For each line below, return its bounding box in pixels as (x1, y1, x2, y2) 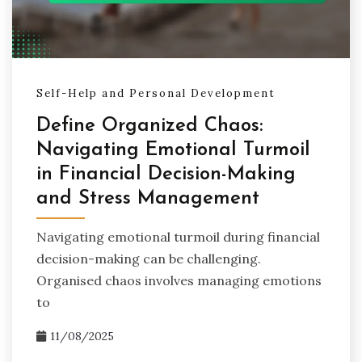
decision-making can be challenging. (36, 250, 261, 267)
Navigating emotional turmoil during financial (36, 229, 320, 246)
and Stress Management (36, 189, 259, 209)
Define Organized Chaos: (36, 116, 263, 137)
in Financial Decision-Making (36, 165, 296, 185)
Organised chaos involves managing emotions (36, 272, 322, 289)
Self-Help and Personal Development (36, 86, 276, 101)
